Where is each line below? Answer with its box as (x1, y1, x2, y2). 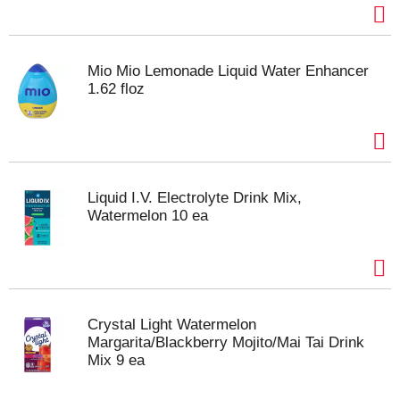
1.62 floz (87, 80, 145, 97)
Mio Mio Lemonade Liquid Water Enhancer (87, 62, 369, 79)
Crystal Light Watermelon (87, 316, 256, 333)
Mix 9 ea (87, 352, 145, 369)
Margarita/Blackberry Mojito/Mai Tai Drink (87, 334, 364, 351)
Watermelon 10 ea (87, 207, 208, 224)
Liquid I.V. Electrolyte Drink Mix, (87, 189, 302, 206)
